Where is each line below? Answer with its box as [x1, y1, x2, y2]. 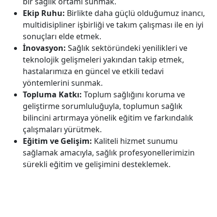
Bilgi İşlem [104, 200, 142, 211]
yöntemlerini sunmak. [23, 77, 103, 88]
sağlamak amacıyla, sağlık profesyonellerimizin [23, 147, 195, 158]
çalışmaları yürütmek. [23, 124, 102, 135]
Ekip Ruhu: [23, 7, 65, 18]
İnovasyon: [23, 42, 66, 53]
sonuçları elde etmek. [23, 31, 101, 42]
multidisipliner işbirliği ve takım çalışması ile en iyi [23, 19, 203, 30]
